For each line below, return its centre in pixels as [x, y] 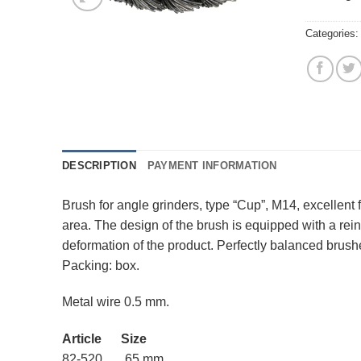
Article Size [104, 339]
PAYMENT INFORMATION [212, 165]
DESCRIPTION [99, 165]
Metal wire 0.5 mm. [116, 302]
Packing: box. [101, 265]
